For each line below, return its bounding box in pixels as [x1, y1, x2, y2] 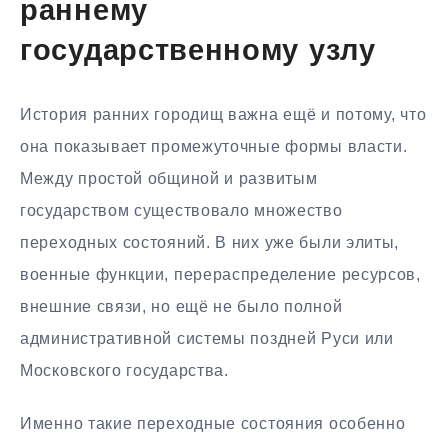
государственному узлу [20, 38, 376, 68]
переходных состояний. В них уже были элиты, [20, 233, 400, 251]
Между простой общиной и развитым [20, 169, 318, 187]
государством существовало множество [20, 201, 343, 219]
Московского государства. [20, 361, 229, 379]
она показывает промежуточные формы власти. [20, 137, 408, 155]
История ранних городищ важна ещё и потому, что [20, 105, 427, 123]
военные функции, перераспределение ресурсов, [20, 265, 421, 283]
